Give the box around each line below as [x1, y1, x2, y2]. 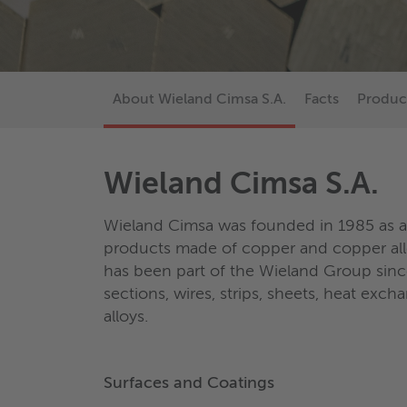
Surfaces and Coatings [104, 375, 274, 392]
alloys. [104, 309, 148, 326]
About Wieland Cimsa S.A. [113, 93, 286, 108]
